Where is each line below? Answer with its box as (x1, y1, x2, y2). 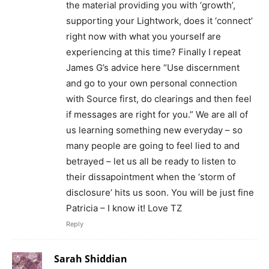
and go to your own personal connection (66, 77, 237, 89)
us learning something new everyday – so (66, 124, 243, 136)
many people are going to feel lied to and (66, 139, 240, 151)
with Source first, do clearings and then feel (66, 92, 252, 104)
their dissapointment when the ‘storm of (66, 171, 235, 183)
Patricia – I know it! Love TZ (66, 202, 182, 214)
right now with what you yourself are (66, 30, 221, 42)
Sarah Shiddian (54, 252, 127, 265)
